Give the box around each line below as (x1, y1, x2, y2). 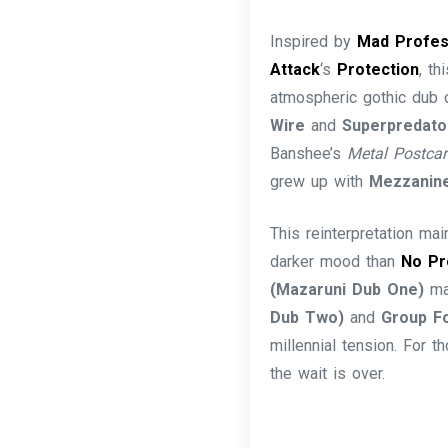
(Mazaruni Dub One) (270, 280, 425, 299)
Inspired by (270, 32, 358, 51)
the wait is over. (270, 364, 386, 383)
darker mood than (270, 252, 402, 271)
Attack (270, 60, 321, 79)
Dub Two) (270, 308, 345, 327)
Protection (337, 60, 420, 79)
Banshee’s (270, 144, 348, 163)
